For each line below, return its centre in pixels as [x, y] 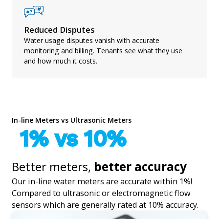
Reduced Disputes [59, 30]
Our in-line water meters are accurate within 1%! [102, 181]
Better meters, [51, 166]
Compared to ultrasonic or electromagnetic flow [101, 193]
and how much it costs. [60, 61]
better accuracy [139, 166]
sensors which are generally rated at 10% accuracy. [105, 205]
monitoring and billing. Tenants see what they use [103, 50]
